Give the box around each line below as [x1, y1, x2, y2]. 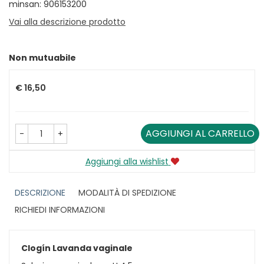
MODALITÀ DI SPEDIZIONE [78, 186, 176, 199]
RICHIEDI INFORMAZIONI [15, 203, 105, 216]
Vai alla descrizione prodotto [9, 15, 126, 28]
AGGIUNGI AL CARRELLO [146, 126, 255, 140]
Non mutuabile [9, 51, 76, 64]
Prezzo [15, 63, 41, 75]
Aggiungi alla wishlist [85, 155, 169, 167]
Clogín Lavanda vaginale [21, 242, 133, 254]
